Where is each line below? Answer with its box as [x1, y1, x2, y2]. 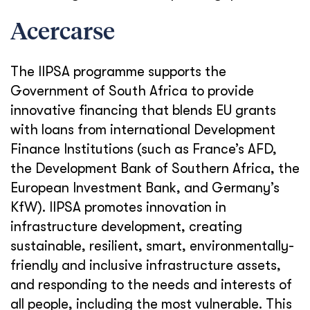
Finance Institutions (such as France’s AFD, [10, 141, 277, 157]
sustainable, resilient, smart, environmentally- [10, 238, 294, 254]
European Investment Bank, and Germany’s [10, 180, 280, 196]
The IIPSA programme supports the [10, 64, 226, 80]
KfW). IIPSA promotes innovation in [10, 199, 226, 215]
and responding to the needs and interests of [10, 277, 292, 293]
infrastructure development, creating [10, 219, 242, 235]
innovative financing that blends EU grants [10, 102, 276, 118]
